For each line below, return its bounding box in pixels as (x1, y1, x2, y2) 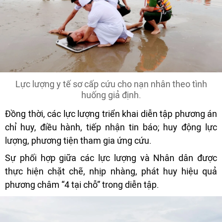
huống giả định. (81, 90, 141, 101)
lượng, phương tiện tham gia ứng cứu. (5, 135, 152, 146)
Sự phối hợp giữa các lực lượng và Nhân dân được (5, 153, 217, 164)
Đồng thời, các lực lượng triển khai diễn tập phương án (5, 109, 217, 119)
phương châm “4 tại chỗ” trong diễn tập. (5, 179, 159, 190)
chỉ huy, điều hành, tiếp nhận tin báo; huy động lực (5, 122, 217, 133)
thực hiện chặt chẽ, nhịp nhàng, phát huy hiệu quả (5, 166, 217, 177)
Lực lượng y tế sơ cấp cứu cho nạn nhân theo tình (15, 79, 207, 90)
